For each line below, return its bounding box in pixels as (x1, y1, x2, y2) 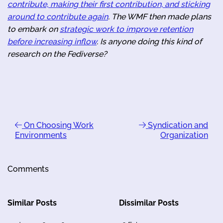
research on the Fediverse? (7, 49, 107, 59)
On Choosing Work (22, 120, 94, 130)
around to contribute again (7, 11, 108, 21)
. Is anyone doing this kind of (97, 36, 202, 46)
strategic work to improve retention (60, 24, 193, 34)
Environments (15, 130, 67, 140)
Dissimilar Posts (119, 198, 179, 208)
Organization (160, 130, 208, 140)
